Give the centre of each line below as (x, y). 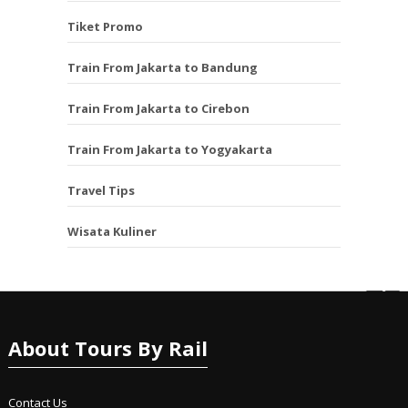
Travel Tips (101, 191)
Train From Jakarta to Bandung (163, 68)
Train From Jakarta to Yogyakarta (170, 150)
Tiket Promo (105, 27)
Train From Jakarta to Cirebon (158, 109)
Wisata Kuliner (112, 232)
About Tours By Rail (107, 348)
